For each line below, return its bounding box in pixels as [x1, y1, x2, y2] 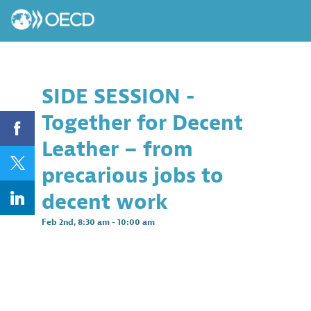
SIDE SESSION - [42, 83, 194, 110]
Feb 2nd [42, 217, 74, 228]
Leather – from [42, 136, 193, 162]
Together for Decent [42, 110, 243, 136]
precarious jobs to [42, 162, 224, 189]
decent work [42, 189, 168, 215]
